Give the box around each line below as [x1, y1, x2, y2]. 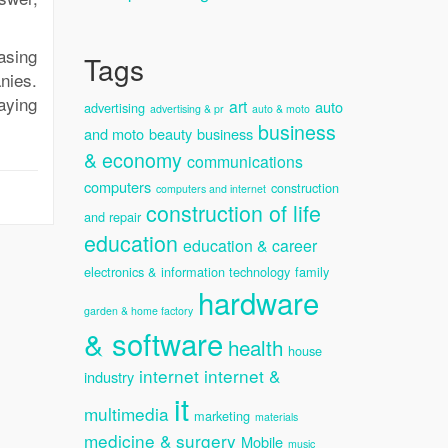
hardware [197, 281, 319, 323]
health [227, 332, 283, 362]
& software [83, 322, 223, 364]
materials [254, 409, 298, 424]
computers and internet [155, 181, 266, 196]
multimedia [83, 401, 169, 426]
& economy [83, 145, 182, 174]
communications [186, 150, 303, 173]
